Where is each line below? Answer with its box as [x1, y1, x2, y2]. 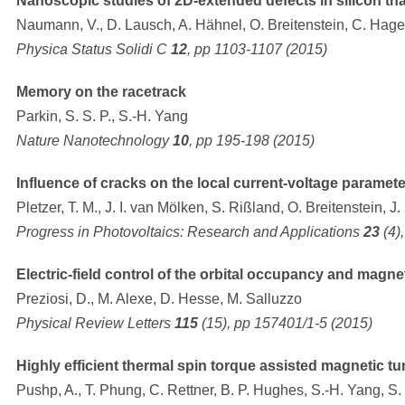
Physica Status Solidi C [16, 42, 171, 58]
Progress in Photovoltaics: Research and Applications [16, 224, 363, 240]
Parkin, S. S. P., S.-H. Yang [16, 108, 188, 125]
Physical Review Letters [16, 316, 174, 332]
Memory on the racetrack [16, 84, 186, 100]
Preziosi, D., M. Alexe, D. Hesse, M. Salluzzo [16, 291, 302, 307]
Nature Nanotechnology [16, 133, 173, 149]
